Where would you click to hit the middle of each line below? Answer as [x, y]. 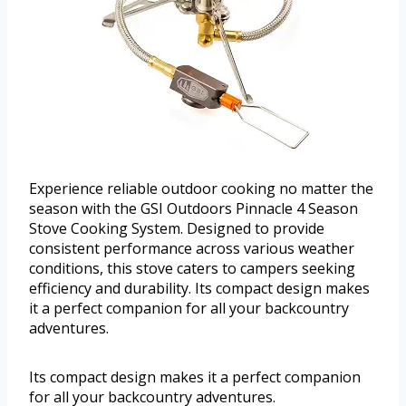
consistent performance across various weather [192, 248]
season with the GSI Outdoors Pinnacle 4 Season [193, 208]
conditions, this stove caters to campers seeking [192, 268]
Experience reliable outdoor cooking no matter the [201, 188]
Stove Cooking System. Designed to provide [177, 228]
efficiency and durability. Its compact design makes [199, 288]
